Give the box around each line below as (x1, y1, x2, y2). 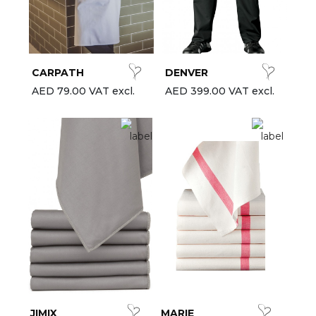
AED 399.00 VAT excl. (164, 84, 274, 97)
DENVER (164, 66, 208, 79)
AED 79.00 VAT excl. (31, 84, 135, 97)
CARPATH (31, 66, 84, 79)
